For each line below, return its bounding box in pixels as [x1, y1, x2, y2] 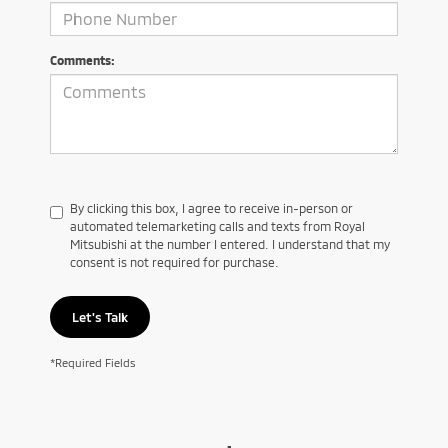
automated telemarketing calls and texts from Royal [70, 218, 365, 233]
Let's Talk [72, 308, 128, 325]
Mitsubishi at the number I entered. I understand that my [70, 236, 390, 251]
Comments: [50, 52, 115, 67]
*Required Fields [50, 355, 136, 369]
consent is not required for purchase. [70, 254, 279, 269]
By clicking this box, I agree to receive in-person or [70, 200, 353, 215]
